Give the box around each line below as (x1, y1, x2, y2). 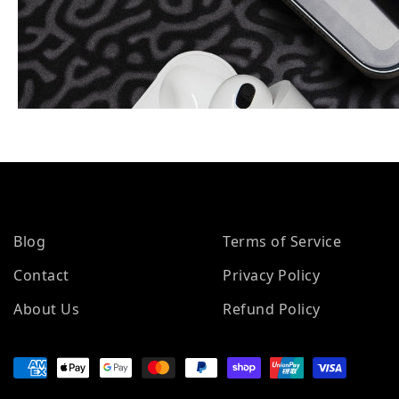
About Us (13, 299, 79, 319)
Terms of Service (223, 232, 342, 251)
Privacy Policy (223, 265, 321, 285)
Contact (13, 265, 69, 285)
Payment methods (12, 353, 143, 372)
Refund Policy (223, 299, 321, 319)
